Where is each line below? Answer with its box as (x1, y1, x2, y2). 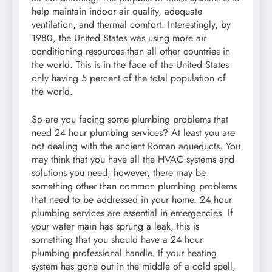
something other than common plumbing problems (32, 178, 237, 193)
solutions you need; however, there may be (32, 165, 206, 180)
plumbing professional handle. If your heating (32, 245, 217, 260)
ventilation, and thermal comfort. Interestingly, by (32, 17, 231, 32)
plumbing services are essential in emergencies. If (32, 205, 233, 220)
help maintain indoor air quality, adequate (32, 4, 202, 18)
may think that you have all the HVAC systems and (32, 152, 234, 166)
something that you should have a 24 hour (32, 232, 203, 246)
